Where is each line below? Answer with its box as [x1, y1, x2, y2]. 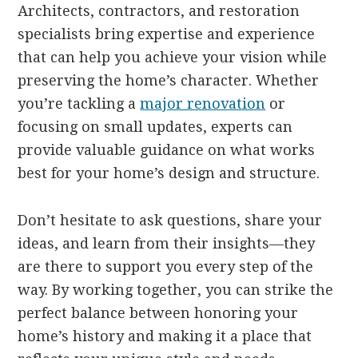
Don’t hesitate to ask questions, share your [18, 211, 323, 229]
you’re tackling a [18, 94, 141, 112]
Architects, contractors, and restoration [18, 2, 300, 19]
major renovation [140, 94, 266, 112]
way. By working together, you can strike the [18, 280, 334, 298]
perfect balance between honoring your [18, 304, 299, 321]
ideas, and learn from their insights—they [18, 234, 316, 252]
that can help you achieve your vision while [18, 48, 328, 66]
